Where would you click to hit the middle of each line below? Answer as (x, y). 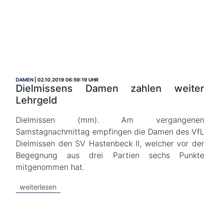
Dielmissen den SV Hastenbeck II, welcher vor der (110, 143)
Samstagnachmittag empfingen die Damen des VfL (110, 132)
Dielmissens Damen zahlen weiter (110, 88)
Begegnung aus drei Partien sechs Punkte (110, 155)
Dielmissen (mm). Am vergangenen (110, 120)
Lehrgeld (37, 100)
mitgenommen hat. (50, 167)
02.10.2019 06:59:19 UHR (68, 80)
